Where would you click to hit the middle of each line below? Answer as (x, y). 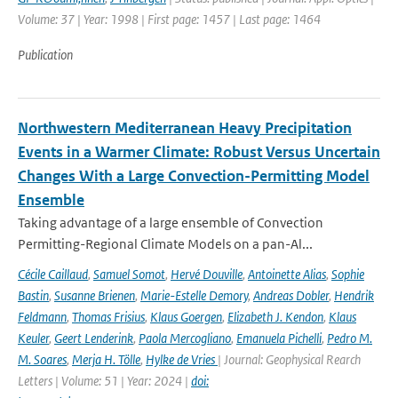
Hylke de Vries (182, 359)
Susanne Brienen (95, 295)
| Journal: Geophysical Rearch (289, 359)
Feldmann (42, 317)
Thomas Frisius (108, 317)
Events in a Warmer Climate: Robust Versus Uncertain (199, 152)
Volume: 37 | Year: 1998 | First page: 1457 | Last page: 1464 (169, 19)
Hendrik (354, 295)
